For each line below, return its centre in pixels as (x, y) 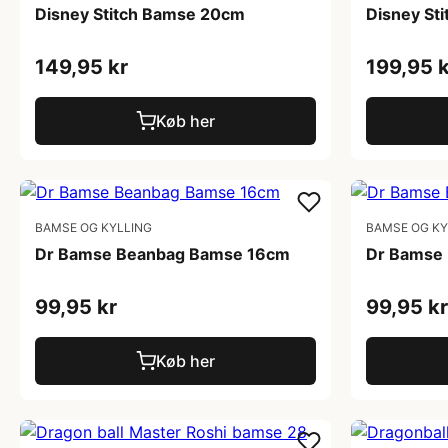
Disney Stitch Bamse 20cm (140, 14)
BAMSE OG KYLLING (93, 227)
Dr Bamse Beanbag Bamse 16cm (162, 254)
